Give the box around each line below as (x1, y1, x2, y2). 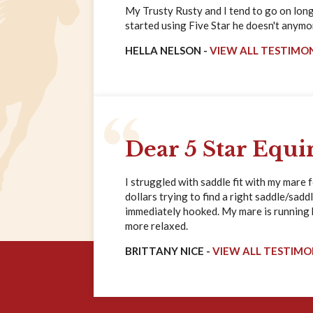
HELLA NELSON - (125, 44, 210, 57)
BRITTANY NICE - (125, 245, 212, 258)
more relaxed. (125, 219, 188, 233)
